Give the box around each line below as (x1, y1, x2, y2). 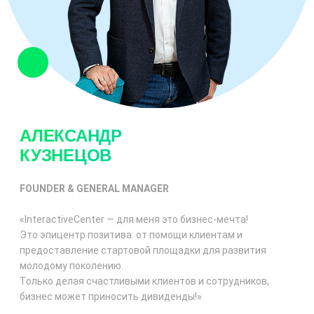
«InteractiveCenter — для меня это (20, 214, 180, 226)
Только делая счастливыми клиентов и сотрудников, (20, 275, 269, 287)
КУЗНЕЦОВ (20, 146, 112, 165)
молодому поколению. (20, 260, 123, 272)
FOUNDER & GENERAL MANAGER (20, 183, 169, 195)
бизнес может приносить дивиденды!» (20, 291, 202, 303)
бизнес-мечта (180, 214, 246, 226)
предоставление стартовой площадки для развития (20, 245, 266, 257)
